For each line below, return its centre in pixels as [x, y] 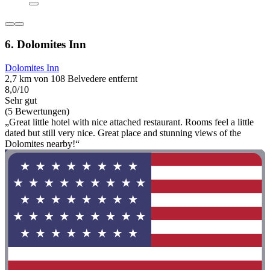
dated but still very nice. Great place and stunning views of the [123, 133]
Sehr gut [21, 100]
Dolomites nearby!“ [42, 143]
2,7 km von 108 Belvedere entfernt [71, 78]
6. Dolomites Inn [46, 45]
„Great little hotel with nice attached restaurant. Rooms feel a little [129, 122]
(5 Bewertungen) [37, 111]
